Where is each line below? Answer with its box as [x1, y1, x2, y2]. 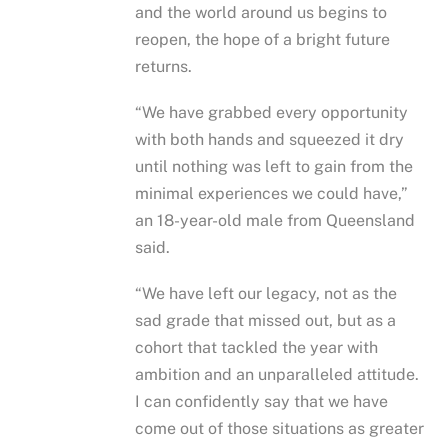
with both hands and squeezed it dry [135, 129, 405, 149]
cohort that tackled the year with [135, 338, 379, 358]
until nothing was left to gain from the [135, 156, 414, 176]
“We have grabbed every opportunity [135, 102, 409, 122]
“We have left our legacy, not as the [135, 284, 398, 304]
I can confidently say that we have [135, 392, 389, 412]
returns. [135, 56, 197, 76]
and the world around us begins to [135, 2, 388, 22]
